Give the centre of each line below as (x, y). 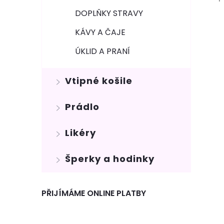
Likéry (80, 133)
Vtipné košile (99, 81)
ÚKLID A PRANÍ (102, 51)
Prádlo (82, 107)
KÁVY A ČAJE (100, 32)
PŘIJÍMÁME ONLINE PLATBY (94, 193)
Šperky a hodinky (110, 159)
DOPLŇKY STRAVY (109, 13)
